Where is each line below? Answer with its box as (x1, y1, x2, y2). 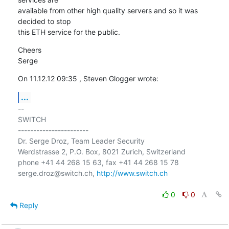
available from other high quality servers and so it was (17, 6, 198, 15)
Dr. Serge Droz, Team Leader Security (17, 136, 145, 145)
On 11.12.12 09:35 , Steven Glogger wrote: (17, 74, 158, 83)
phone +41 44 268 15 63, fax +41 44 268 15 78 (17, 157, 179, 167)
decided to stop (17, 16, 71, 26)
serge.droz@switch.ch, (17, 168, 97, 177)
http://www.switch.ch (96, 168, 168, 177)
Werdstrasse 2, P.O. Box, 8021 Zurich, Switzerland (17, 147, 186, 156)
